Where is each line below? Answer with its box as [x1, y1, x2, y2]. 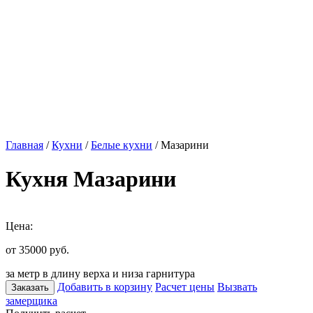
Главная [6, 139, 43, 151]
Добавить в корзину [57, 280, 152, 293]
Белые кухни [91, 139, 152, 151]
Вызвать [217, 280, 257, 293]
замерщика [6, 294, 57, 307]
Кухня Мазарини [6, 166, 176, 192]
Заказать [11, 282, 49, 293]
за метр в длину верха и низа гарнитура [6, 267, 195, 279]
